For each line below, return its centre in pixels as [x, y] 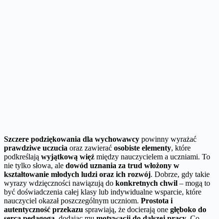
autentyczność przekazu [44, 209]
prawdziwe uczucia [36, 148]
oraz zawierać [91, 148]
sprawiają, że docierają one [127, 209]
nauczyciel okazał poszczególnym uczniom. [72, 200]
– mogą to [194, 183]
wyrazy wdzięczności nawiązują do [60, 183]
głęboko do [188, 209]
